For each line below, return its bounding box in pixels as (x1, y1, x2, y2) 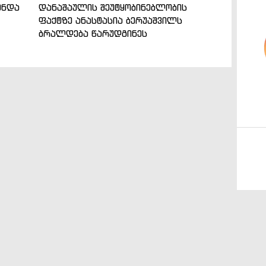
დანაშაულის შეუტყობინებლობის (38, 1, 187, 13)
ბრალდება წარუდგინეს (38, 27, 147, 39)
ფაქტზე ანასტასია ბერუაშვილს (38, 14, 182, 26)
